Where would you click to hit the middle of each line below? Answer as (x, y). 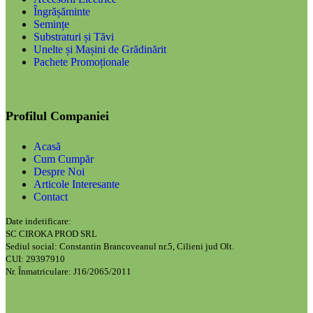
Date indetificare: (38, 221)
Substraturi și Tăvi (74, 36)
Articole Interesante (77, 184)
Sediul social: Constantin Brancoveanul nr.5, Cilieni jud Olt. (120, 246)
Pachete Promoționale (81, 61)
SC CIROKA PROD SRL (51, 233)
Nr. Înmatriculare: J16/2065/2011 (68, 271)
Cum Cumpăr (64, 159)
